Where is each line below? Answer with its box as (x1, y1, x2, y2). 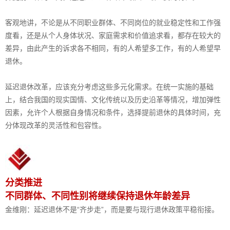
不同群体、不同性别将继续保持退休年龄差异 (5, 190, 190, 201)
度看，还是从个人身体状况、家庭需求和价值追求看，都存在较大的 (5, 31, 221, 40)
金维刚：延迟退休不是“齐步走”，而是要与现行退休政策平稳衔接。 (5, 205, 219, 214)
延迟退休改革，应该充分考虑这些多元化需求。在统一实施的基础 (5, 82, 214, 91)
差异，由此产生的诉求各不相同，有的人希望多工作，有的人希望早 (5, 44, 221, 52)
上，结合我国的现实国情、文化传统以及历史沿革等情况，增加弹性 (5, 95, 221, 104)
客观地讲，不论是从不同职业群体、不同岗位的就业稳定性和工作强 (5, 18, 221, 27)
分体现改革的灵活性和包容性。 (5, 121, 106, 129)
